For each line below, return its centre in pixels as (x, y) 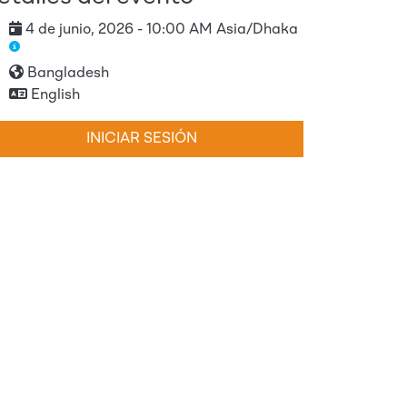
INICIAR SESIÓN (142, 139)
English (55, 95)
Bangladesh (68, 74)
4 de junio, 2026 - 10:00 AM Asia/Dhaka (162, 30)
